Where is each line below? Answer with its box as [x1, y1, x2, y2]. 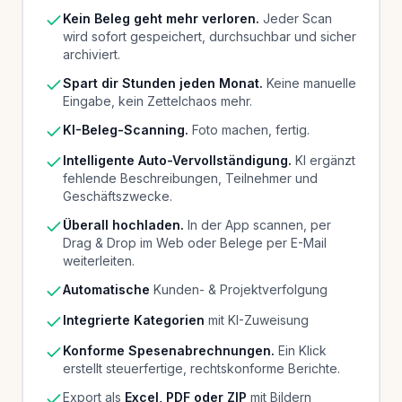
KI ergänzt [292, 152, 355, 168]
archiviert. [63, 46, 120, 62]
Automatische [63, 281, 150, 297]
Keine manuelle [263, 74, 356, 91]
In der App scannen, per [184, 216, 331, 232]
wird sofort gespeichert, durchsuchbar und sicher [63, 28, 356, 44]
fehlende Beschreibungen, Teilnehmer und [63, 170, 318, 186]
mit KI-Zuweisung [205, 311, 309, 328]
